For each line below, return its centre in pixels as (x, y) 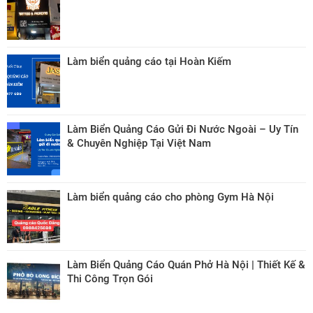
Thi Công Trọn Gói (110, 278)
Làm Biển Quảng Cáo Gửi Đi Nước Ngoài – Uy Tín (183, 129)
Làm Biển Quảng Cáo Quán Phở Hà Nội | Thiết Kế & (186, 264)
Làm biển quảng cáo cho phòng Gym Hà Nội (170, 197)
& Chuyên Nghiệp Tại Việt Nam (139, 143)
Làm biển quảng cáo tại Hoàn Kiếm (149, 61)
